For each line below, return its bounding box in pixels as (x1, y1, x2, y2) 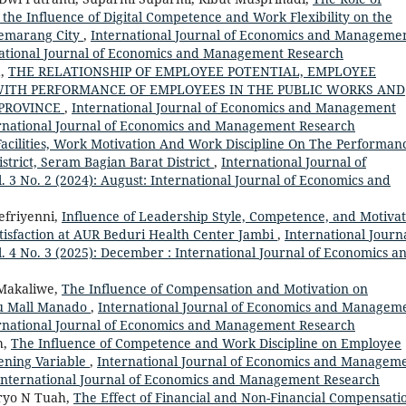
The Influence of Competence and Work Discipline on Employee (11, 334, 401, 353)
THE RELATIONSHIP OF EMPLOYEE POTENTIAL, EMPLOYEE (8, 63, 376, 81)
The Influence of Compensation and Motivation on (62, 280, 368, 298)
